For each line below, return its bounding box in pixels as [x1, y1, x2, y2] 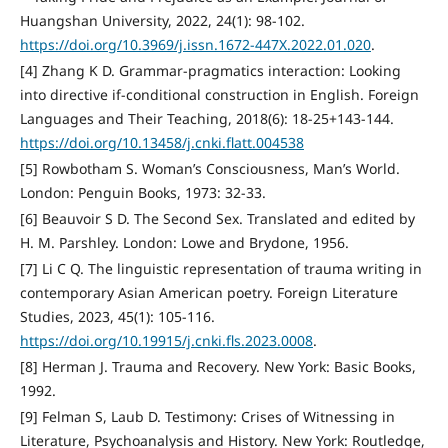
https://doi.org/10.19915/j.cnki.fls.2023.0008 [19, 331, 313, 351]
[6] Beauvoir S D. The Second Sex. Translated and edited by [19, 209, 415, 229]
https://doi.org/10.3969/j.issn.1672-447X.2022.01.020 [19, 35, 371, 55]
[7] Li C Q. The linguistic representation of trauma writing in [19, 259, 422, 279]
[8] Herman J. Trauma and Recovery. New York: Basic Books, [19, 357, 416, 377]
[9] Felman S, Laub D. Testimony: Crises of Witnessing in [19, 407, 395, 427]
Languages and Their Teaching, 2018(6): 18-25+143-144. [19, 109, 394, 129]
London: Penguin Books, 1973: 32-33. [19, 183, 266, 203]
